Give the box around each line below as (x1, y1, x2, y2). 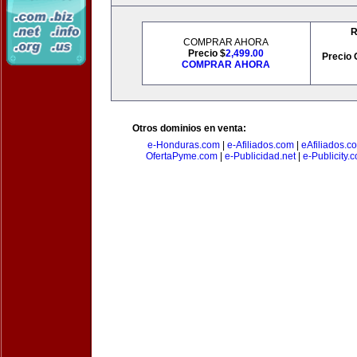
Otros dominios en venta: (132, 123, 246, 134)
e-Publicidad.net (224, 151, 296, 162)
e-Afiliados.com (226, 139, 294, 151)
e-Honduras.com (147, 139, 220, 151)
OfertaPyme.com (145, 151, 218, 162)
